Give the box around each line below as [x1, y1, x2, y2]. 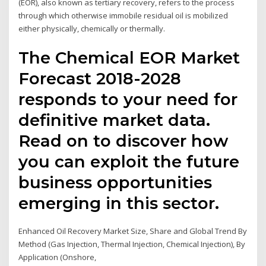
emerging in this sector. [18, 192, 220, 213]
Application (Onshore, [18, 251, 99, 262]
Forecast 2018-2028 [18, 68, 182, 88]
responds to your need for [18, 88, 238, 109]
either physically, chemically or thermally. [18, 23, 166, 34]
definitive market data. [18, 109, 211, 130]
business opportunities [18, 172, 213, 192]
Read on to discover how [18, 130, 229, 151]
